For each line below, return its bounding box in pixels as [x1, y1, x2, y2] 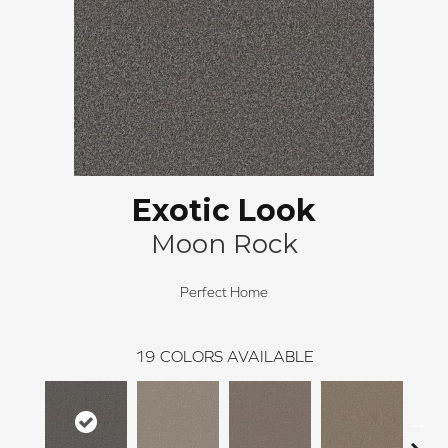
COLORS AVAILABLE [159, 346, 314, 365]
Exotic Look [132, 191, 316, 229]
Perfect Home [180, 283, 268, 300]
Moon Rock [150, 227, 298, 260]
